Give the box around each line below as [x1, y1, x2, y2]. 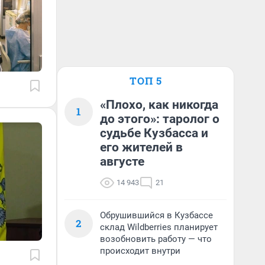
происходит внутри [100, 245, 180, 256]
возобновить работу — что [100, 234, 212, 244]
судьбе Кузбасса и [100, 126, 208, 140]
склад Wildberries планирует [100, 222, 218, 232]
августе [100, 154, 144, 169]
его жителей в [100, 140, 183, 154]
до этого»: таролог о [100, 112, 219, 126]
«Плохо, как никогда [100, 98, 218, 112]
